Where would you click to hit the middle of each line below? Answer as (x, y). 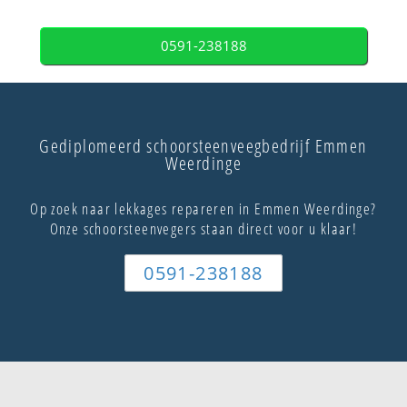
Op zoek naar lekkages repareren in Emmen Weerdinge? (203, 209)
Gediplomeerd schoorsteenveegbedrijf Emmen (203, 146)
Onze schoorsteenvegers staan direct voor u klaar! (203, 229)
